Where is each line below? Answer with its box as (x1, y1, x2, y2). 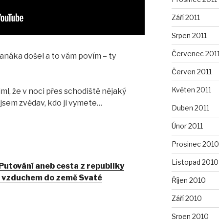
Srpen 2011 (171, 31, 207, 40)
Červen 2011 (171, 67, 212, 76)
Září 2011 (171, 13, 200, 22)
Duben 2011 (171, 104, 209, 112)
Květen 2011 (171, 86, 211, 94)
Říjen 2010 (171, 176, 206, 184)
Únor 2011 (171, 122, 203, 130)
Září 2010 (171, 194, 202, 202)
